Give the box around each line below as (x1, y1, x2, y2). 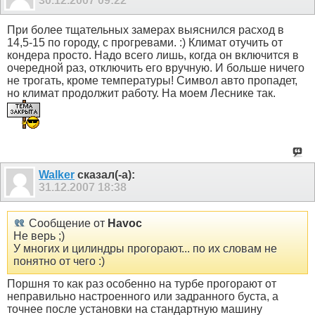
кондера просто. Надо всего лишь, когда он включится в (7, 49, 299, 62)
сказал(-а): (75, 168, 135, 181)
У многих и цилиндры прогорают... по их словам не (13, 242, 277, 255)
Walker (39, 168, 75, 181)
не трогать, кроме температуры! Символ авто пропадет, (7, 75, 297, 87)
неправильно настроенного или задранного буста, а (7, 290, 278, 302)
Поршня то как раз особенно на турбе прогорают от (7, 277, 276, 290)
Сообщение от (26, 217, 108, 229)
